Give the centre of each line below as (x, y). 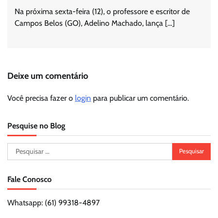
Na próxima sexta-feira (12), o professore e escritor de (102, 11)
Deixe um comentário (48, 76)
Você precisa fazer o (41, 98)
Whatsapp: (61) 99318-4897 (54, 202)
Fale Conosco (29, 179)
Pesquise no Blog (36, 125)
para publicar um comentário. (140, 98)
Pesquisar (22, 148)
